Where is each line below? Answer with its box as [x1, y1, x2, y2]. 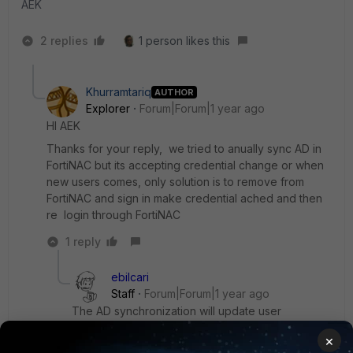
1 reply [65, 235, 101, 248]
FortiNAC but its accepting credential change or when [46, 158, 324, 172]
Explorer [86, 102, 130, 115]
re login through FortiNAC [46, 208, 180, 221]
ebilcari [111, 270, 149, 284]
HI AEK [46, 119, 80, 132]
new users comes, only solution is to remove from [46, 175, 304, 188]
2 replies [40, 34, 88, 47]
